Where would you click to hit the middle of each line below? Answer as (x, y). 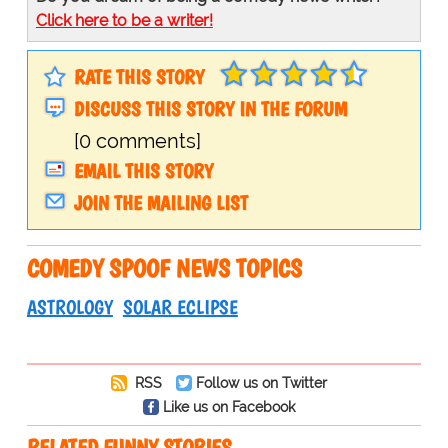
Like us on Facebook (228, 407)
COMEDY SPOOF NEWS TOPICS (164, 268)
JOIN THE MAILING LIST (160, 203)
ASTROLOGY (69, 307)
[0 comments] (137, 141)
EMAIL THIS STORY (143, 171)
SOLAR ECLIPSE (180, 307)
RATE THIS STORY (138, 77)
